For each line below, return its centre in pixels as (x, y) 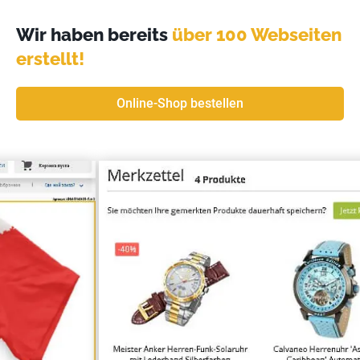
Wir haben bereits (94, 34)
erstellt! (50, 58)
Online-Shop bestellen (180, 103)
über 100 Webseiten (257, 34)
